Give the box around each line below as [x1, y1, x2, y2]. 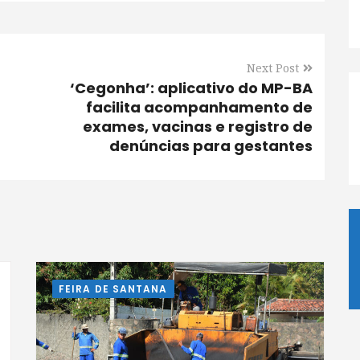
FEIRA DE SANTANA [59, 282, 168, 296]
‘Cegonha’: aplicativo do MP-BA [70, 78, 313, 98]
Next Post [247, 62, 299, 75]
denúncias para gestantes [109, 136, 313, 156]
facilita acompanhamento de [86, 97, 313, 117]
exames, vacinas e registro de [83, 117, 313, 137]
